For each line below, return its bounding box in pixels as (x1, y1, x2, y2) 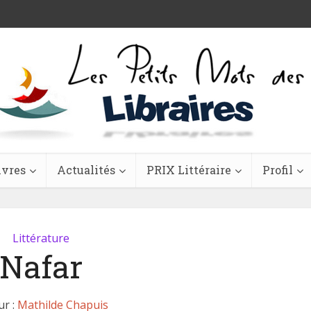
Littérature (12, 230, 69, 246)
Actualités (56, 162, 115, 177)
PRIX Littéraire (146, 162, 231, 177)
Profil (262, 162, 293, 177)
